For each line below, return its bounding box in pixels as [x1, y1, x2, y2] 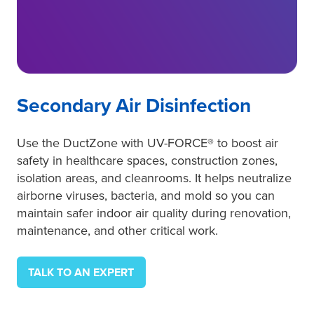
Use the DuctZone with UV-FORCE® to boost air [17, 135, 278, 151]
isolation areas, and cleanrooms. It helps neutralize [17, 170, 292, 186]
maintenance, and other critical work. [17, 223, 218, 238]
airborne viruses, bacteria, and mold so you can [17, 188, 275, 203]
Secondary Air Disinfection [17, 94, 251, 118]
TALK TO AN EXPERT [28, 265, 135, 280]
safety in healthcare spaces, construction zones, [17, 153, 278, 168]
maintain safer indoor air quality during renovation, [17, 205, 291, 221]
